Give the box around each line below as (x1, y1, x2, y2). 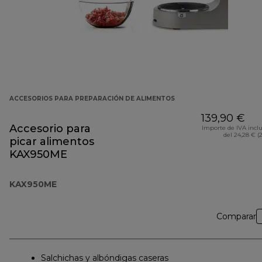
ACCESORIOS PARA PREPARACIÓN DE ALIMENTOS (9, 95, 175, 103)
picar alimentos (9, 135, 94, 149)
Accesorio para (9, 122, 91, 136)
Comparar (216, 211, 256, 222)
